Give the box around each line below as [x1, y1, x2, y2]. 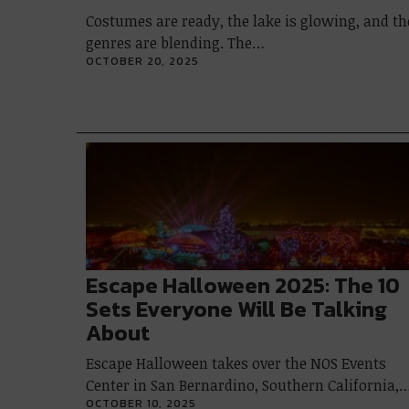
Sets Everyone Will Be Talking [86, 293, 387, 325]
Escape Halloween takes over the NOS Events [86, 353, 386, 373]
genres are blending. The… [86, 33, 265, 53]
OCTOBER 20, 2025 [86, 53, 199, 69]
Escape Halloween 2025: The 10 [86, 269, 400, 301]
